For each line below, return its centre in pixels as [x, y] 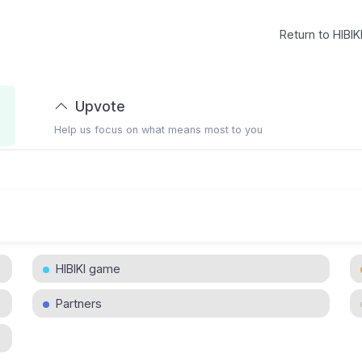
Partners [79, 304]
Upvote [100, 107]
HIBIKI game [88, 269]
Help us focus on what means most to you [158, 130]
